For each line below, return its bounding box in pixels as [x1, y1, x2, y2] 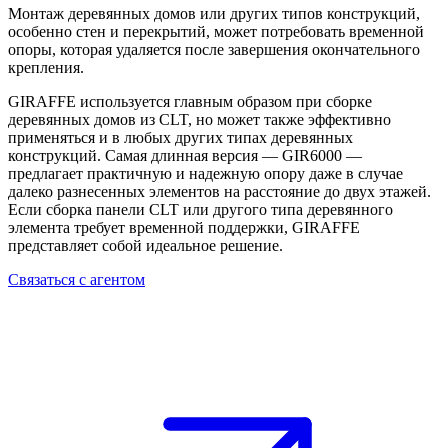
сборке [326, 93, 372, 111]
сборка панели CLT [46, 201, 179, 219]
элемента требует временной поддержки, [8, 219, 292, 237]
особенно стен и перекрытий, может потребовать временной [8, 23, 424, 41]
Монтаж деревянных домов [8, 5, 196, 23]
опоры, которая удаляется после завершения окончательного [8, 41, 420, 59]
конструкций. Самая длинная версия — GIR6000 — [8, 147, 362, 165]
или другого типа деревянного [179, 201, 393, 219]
